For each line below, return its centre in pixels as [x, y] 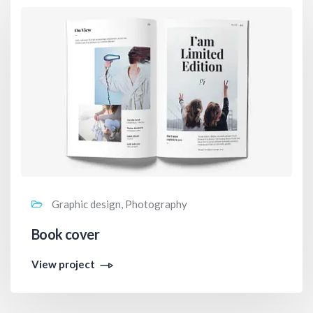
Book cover [65, 234]
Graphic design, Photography [118, 204]
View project [63, 264]
